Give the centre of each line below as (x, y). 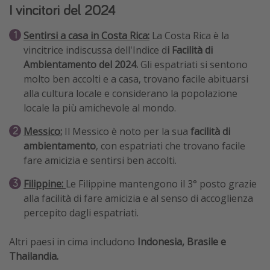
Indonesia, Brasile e (181, 242)
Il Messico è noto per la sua (125, 132)
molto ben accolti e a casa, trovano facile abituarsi (136, 79)
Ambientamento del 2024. (81, 65)
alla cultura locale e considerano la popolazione (130, 94)
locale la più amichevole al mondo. (100, 108)
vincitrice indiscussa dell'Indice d (95, 50)
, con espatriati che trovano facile (171, 146)
